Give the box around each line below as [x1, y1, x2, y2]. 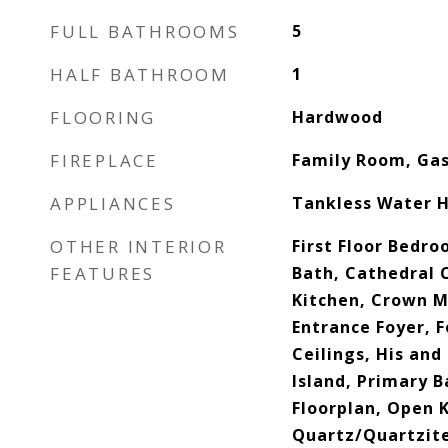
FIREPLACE [50, 149, 159, 172]
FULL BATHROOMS [50, 20, 240, 43]
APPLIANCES [50, 192, 176, 215]
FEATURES [50, 262, 155, 285]
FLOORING [50, 106, 156, 129]
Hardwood [291, 106, 383, 128]
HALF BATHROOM [50, 63, 230, 86]
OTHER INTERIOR [50, 235, 227, 258]
